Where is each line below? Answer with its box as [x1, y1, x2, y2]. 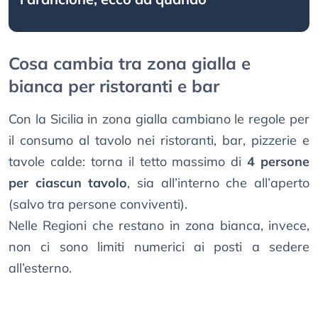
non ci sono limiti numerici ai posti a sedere [9, 238, 309, 256]
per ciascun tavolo [9, 175, 128, 192]
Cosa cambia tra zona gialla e [9, 53, 251, 75]
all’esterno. [9, 260, 72, 277]
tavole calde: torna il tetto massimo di [9, 153, 248, 170]
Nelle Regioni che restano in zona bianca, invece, [9, 217, 309, 234]
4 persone [247, 153, 309, 170]
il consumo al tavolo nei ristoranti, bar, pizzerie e [9, 132, 309, 149]
